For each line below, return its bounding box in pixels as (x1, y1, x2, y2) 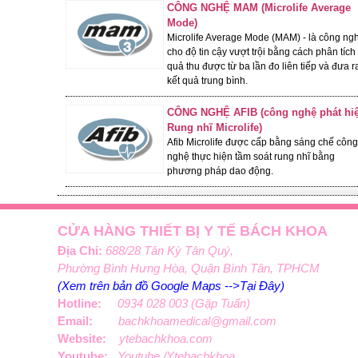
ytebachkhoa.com (119, 332, 213, 345)
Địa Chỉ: (58, 244, 102, 257)
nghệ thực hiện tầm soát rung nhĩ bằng (166, 151, 335, 162)
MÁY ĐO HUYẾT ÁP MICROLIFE (77, 91, 247, 104)
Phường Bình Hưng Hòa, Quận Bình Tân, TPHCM (58, 261, 320, 275)
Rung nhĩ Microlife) (166, 121, 262, 133)
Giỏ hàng (197, 163, 239, 175)
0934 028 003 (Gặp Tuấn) (117, 296, 250, 310)
